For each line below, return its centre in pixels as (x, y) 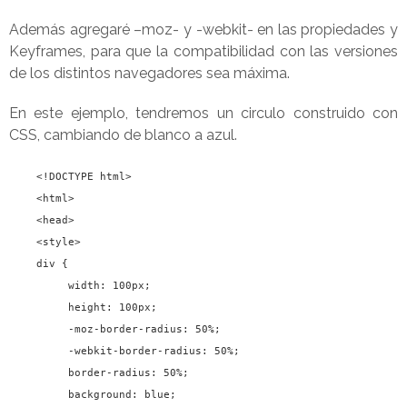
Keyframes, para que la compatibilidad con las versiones (203, 51)
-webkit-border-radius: (141, 351)
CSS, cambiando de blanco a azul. (123, 135)
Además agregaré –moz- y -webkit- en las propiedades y (203, 30)
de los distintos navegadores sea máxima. (149, 73)
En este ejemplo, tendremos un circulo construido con (203, 113)
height (87, 308)
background (100, 395)
